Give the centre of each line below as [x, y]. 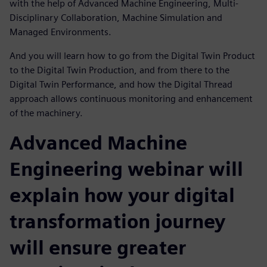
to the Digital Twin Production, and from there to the [119, 70]
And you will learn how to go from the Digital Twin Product [132, 55]
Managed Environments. [60, 32]
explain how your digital [122, 195]
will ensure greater [98, 247]
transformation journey [117, 221]
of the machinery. [46, 113]
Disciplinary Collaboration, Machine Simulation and [116, 17]
